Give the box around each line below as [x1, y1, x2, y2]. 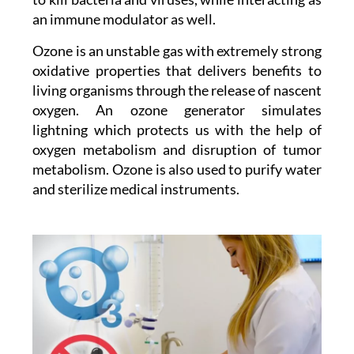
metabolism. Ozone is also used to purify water [32, 160, 322, 178]
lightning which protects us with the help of [32, 120, 322, 138]
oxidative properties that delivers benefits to [32, 61, 322, 79]
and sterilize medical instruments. [32, 179, 240, 198]
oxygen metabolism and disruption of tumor [32, 140, 322, 158]
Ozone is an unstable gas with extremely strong [32, 41, 322, 59]
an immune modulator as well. [32, 9, 217, 28]
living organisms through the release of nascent [32, 81, 322, 99]
